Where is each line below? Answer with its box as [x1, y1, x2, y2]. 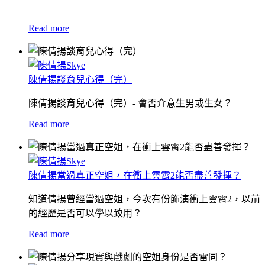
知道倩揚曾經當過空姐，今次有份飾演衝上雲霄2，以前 [28, 193, 260, 204]
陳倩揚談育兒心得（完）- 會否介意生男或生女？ [28, 98, 232, 108]
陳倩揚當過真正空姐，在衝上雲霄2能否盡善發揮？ [28, 170, 241, 180]
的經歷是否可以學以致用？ [28, 208, 142, 218]
